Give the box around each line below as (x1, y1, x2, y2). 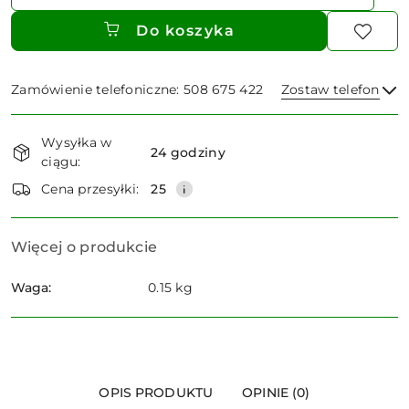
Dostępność (10, 110, 119, 142)
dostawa (10, 162, 87, 194)
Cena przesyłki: (41, 180, 140, 197)
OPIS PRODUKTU (99, 384, 214, 402)
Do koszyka (136, 22, 235, 40)
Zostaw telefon (280, 81, 380, 99)
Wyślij (177, 163, 232, 181)
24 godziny (151, 143, 225, 161)
